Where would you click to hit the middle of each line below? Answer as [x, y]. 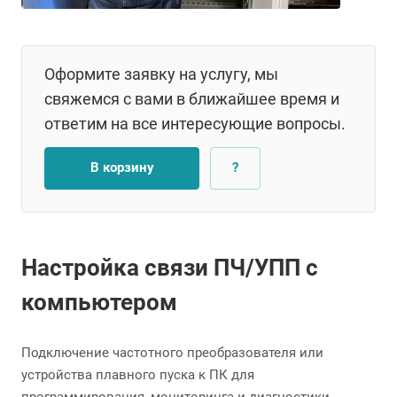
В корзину [122, 167]
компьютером [99, 303]
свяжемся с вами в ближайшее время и [192, 99]
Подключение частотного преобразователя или [172, 353]
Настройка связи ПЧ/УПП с [170, 268]
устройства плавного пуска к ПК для [138, 375]
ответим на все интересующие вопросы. [195, 124]
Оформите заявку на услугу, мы [161, 74]
